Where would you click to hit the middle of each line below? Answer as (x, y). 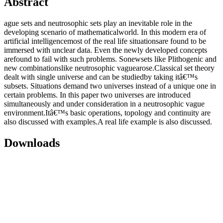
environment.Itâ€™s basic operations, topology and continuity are (107, 113)
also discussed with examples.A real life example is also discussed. (108, 122)
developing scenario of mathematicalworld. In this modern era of (105, 32)
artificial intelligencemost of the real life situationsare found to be (105, 41)
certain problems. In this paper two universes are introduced (97, 95)
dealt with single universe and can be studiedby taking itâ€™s (101, 77)
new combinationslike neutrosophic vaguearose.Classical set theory (109, 68)
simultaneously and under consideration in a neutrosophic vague (104, 104)
